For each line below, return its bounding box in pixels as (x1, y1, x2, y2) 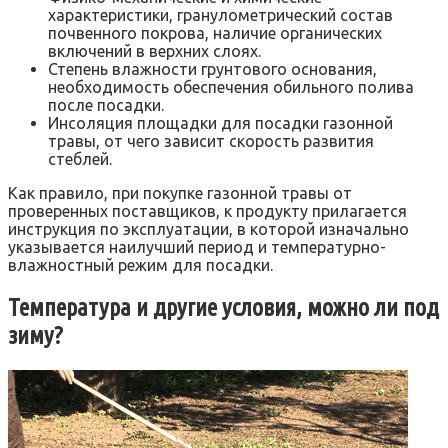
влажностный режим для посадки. (8, 256, 273, 275)
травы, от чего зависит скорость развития (48, 132, 374, 151)
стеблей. (48, 150, 112, 169)
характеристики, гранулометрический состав (48, 6, 393, 25)
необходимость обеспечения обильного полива (48, 78, 414, 97)
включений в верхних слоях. (48, 42, 261, 61)
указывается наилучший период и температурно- (8, 238, 386, 257)
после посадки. (48, 96, 164, 115)
